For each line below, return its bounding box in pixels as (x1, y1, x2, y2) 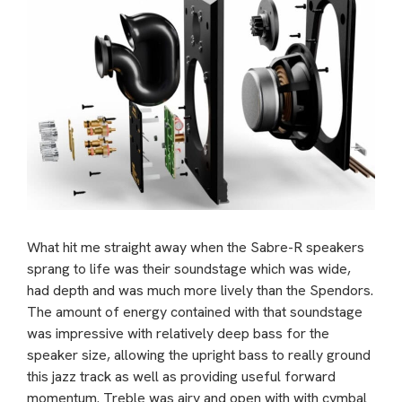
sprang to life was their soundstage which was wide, (27, 258, 351, 278)
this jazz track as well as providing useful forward (27, 366, 336, 386)
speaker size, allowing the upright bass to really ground (27, 345, 371, 364)
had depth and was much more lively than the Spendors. (27, 280, 373, 300)
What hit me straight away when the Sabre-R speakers (27, 237, 364, 257)
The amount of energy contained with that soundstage (27, 301, 363, 321)
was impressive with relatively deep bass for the (27, 323, 329, 343)
